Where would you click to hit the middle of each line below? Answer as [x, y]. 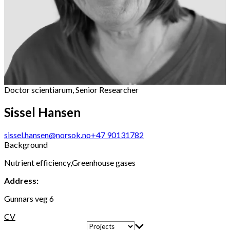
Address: [21, 181]
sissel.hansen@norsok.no [47, 135]
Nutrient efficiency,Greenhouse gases [70, 163]
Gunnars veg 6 [29, 199]
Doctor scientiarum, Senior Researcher [71, 90]
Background [26, 145]
